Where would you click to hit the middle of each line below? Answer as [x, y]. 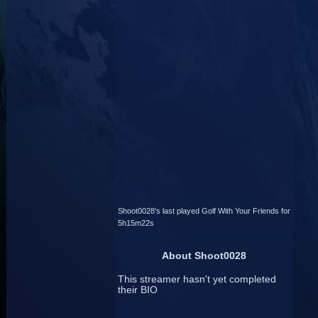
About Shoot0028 [204, 256]
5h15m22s [136, 223]
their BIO [137, 290]
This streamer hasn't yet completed [197, 279]
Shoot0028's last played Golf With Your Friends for [204, 210]
